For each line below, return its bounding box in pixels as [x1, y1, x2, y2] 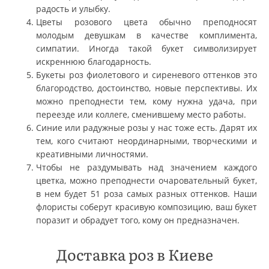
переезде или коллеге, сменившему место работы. [36, 108, 246, 120]
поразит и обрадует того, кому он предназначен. [36, 214, 240, 226]
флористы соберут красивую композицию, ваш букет [36, 201, 257, 213]
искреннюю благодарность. [36, 55, 151, 67]
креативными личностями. [36, 148, 148, 160]
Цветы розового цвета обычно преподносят [36, 16, 257, 28]
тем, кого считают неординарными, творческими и [36, 134, 257, 147]
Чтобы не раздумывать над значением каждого [36, 161, 257, 173]
